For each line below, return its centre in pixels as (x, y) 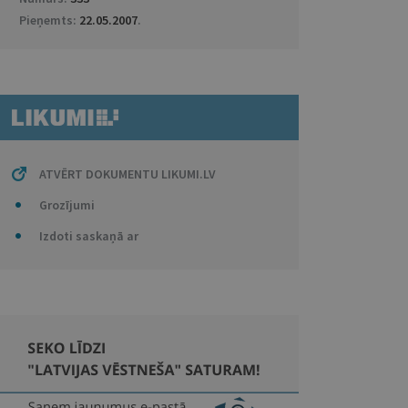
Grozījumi (66, 205)
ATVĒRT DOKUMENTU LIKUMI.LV (127, 174)
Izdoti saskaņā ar (88, 236)
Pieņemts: (49, 20)
